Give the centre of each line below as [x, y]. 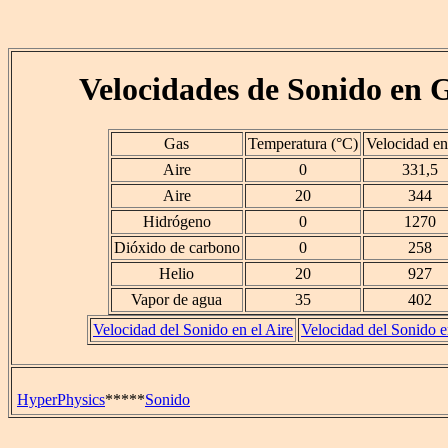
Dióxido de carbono [176, 248]
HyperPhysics [61, 399]
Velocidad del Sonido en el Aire [193, 330]
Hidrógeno [176, 222]
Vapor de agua [176, 300]
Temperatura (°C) [302, 144]
